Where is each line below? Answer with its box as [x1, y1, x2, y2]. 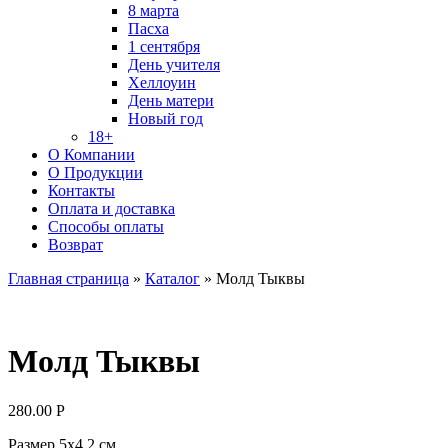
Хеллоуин [128, 74, 196, 91]
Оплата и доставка [48, 200, 175, 217]
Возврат [48, 236, 103, 253]
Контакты [48, 182, 115, 199]
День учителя [128, 56, 220, 73]
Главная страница [8, 270, 129, 287]
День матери [128, 92, 214, 109]
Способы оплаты [48, 218, 164, 235]
